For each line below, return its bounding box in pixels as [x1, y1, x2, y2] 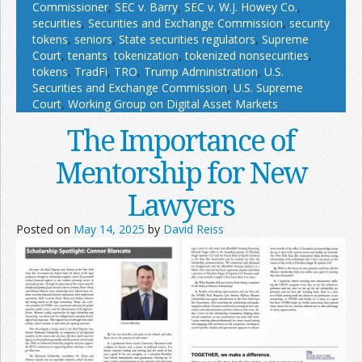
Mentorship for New [55, 153, 307, 192]
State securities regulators [119, 32, 255, 47]
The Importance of [67, 120, 295, 160]
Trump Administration [144, 64, 258, 79]
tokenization [114, 48, 179, 63]
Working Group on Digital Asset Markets [68, 96, 278, 112]
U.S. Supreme [234, 80, 303, 95]
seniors [74, 32, 112, 47]
